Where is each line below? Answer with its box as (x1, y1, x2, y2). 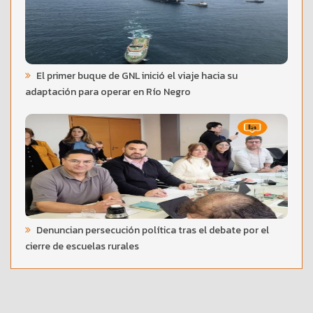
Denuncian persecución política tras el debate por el (34, 222, 269, 238)
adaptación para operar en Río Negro (25, 84, 191, 99)
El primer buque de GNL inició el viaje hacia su (34, 68, 238, 83)
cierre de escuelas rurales (25, 238, 139, 254)
